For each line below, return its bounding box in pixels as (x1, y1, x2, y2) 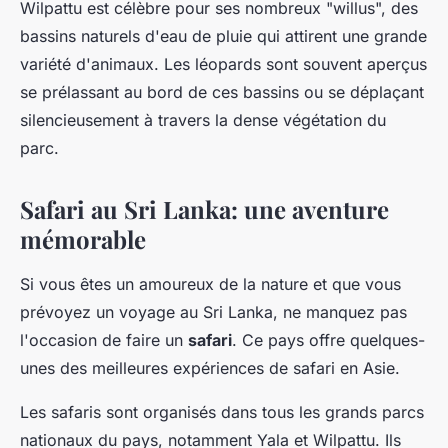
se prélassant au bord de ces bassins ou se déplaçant (20, 82, 424, 103)
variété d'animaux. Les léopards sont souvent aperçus (20, 54, 427, 75)
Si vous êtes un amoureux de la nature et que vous (20, 274, 401, 295)
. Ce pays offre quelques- (232, 330, 425, 351)
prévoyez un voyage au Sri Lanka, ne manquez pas (20, 302, 407, 323)
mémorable (20, 223, 146, 256)
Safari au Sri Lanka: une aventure (20, 193, 389, 226)
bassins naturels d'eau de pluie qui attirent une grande (20, 26, 427, 47)
